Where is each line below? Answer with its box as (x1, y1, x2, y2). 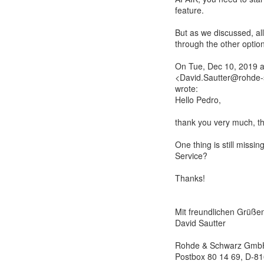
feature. (175, 4, 204, 16)
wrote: (175, 82, 198, 94)
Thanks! (175, 172, 205, 184)
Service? (175, 150, 207, 161)
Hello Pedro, (175, 94, 221, 105)
